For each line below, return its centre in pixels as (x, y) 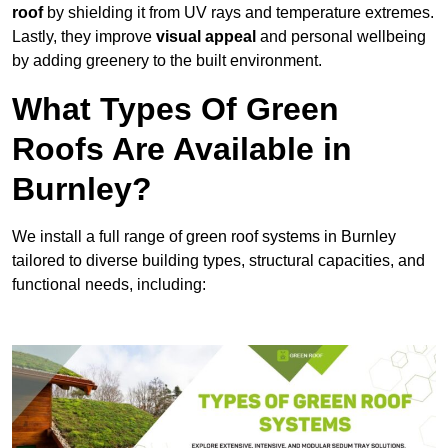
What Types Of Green (175, 109)
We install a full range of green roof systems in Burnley (204, 237)
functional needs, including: (109, 285)
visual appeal (206, 37)
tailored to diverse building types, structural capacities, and (218, 261)
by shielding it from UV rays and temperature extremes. (238, 13)
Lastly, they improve (84, 37)
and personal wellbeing (341, 37)
